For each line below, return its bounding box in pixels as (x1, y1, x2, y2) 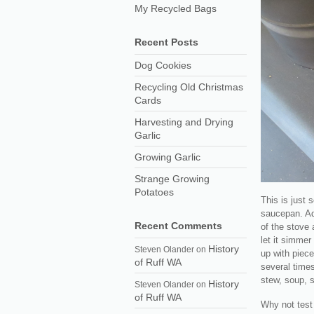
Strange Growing (135, 173, 210, 184)
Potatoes (135, 186, 174, 198)
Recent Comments (135, 220, 222, 231)
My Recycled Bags (135, 3, 217, 14)
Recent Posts (135, 36, 198, 48)
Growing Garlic (135, 151, 200, 163)
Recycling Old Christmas (135, 81, 243, 93)
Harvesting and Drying (135, 116, 233, 128)
